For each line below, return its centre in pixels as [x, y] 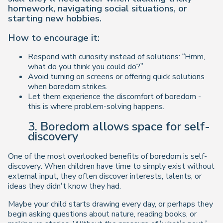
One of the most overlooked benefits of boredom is [99, 157]
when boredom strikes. [68, 87]
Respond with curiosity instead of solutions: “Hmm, [116, 57]
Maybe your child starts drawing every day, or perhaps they [111, 204]
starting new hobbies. [55, 18]
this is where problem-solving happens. [96, 107]
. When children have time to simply [104, 167]
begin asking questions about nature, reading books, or [102, 214]
